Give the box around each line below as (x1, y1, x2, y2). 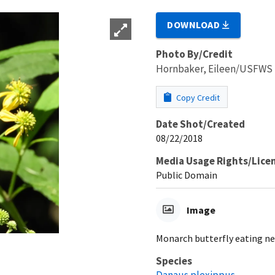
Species (156, 254, 192, 268)
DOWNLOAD (167, 18, 223, 31)
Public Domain (156, 168, 217, 181)
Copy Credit (174, 91, 220, 103)
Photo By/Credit (156, 47, 233, 61)
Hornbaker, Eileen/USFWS (156, 61, 273, 76)
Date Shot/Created (156, 117, 245, 131)
